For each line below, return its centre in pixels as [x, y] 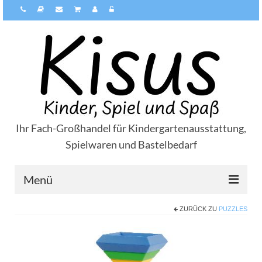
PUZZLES [233, 209]
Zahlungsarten [57, 236]
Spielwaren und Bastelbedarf [131, 144]
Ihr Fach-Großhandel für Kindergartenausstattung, [131, 128]
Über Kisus [50, 212]
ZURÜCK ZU [198, 209]
